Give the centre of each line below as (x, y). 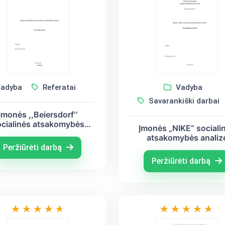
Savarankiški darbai (183, 101)
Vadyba (188, 87)
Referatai (58, 87)
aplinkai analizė (38, 133)
